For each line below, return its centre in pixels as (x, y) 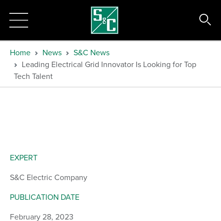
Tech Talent (33, 76)
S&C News (92, 52)
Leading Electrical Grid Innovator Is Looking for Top (109, 64)
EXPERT (24, 157)
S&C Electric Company (49, 177)
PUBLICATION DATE (45, 197)
